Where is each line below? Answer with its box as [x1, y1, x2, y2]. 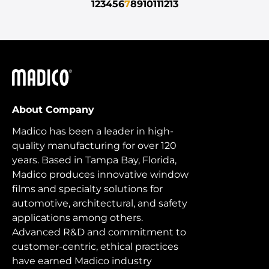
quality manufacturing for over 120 [12, 140, 177, 152]
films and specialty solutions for [12, 183, 163, 195]
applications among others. [12, 212, 143, 224]
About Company [12, 104, 94, 116]
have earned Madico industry [12, 255, 152, 267]
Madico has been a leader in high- [12, 125, 174, 138]
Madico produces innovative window [12, 169, 189, 181]
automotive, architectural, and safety [12, 198, 187, 210]
